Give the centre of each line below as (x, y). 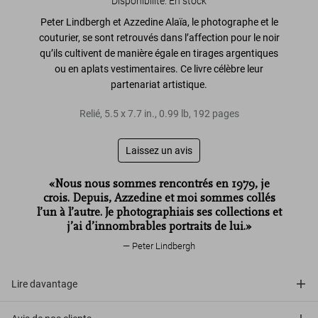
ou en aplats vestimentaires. (117, 69)
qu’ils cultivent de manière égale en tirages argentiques (159, 54)
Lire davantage (44, 284)
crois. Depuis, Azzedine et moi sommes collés (159, 198)
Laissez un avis (159, 151)
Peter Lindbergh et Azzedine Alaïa (114, 22)
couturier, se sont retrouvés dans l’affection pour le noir (159, 38)
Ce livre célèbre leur (222, 69)
